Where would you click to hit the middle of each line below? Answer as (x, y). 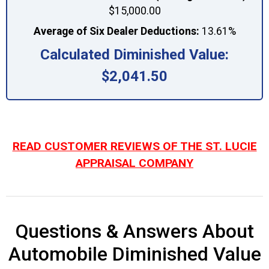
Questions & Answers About (134, 231)
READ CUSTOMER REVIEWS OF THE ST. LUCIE (134, 146)
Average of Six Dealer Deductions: (116, 31)
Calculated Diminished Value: (134, 54)
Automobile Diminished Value (134, 254)
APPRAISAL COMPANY (134, 163)
